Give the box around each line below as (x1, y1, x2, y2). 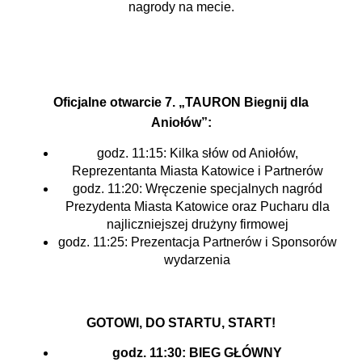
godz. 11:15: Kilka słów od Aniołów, (96, 145, 298, 160)
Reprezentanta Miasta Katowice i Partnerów (71, 163, 323, 178)
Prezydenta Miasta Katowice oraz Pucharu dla (65, 199, 330, 213)
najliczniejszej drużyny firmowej (106, 217, 288, 231)
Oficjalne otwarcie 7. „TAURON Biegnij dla (53, 95, 309, 110)
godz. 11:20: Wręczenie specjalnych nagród (72, 181, 322, 196)
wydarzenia (164, 252, 230, 267)
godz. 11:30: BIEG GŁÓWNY (112, 345, 282, 360)
